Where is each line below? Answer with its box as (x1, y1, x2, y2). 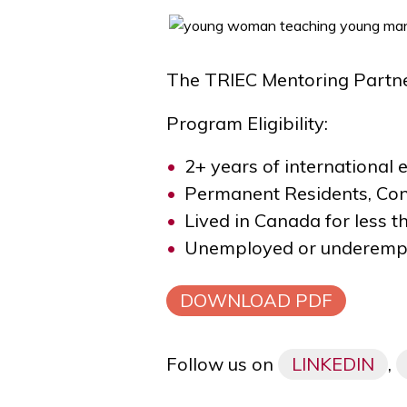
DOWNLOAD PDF (180, 288, 333, 312)
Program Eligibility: (166, 111, 328, 134)
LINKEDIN (292, 352, 374, 375)
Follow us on (166, 352, 278, 375)
